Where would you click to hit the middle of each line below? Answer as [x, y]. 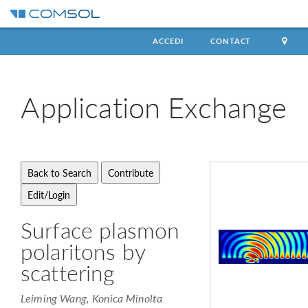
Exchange [228, 107]
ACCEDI [168, 41]
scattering [68, 272]
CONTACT [231, 41]
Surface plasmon [100, 230]
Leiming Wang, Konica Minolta [92, 298]
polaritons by [83, 251]
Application [95, 107]
